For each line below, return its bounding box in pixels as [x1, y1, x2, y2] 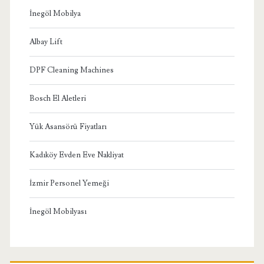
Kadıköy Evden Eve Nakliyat [29, 150, 124, 160]
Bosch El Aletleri [29, 93, 86, 103]
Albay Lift [29, 37, 62, 47]
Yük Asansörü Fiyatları [29, 121, 107, 131]
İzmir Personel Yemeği [29, 178, 109, 188]
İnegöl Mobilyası [29, 206, 87, 216]
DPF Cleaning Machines [29, 65, 114, 75]
